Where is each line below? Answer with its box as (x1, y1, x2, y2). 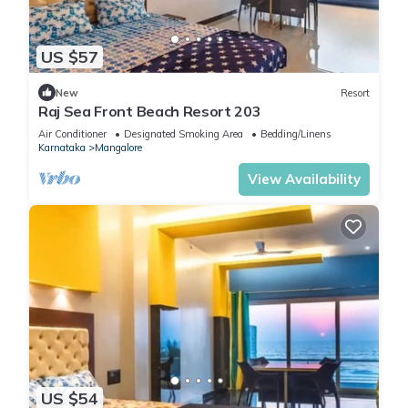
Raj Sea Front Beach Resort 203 (38, 102, 261, 121)
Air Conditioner (38, 127, 107, 141)
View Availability (248, 170, 361, 189)
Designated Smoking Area (124, 127, 243, 141)
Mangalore (95, 141, 142, 155)
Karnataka (38, 141, 86, 155)
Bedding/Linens (260, 127, 331, 141)
